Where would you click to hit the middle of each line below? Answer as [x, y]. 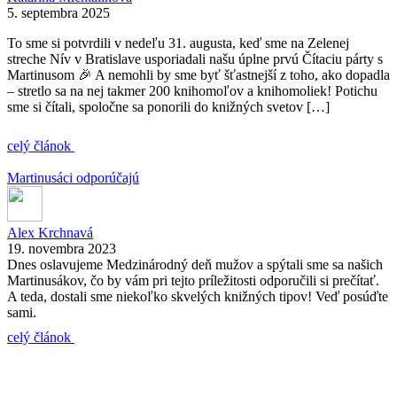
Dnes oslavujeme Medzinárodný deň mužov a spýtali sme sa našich [195, 264]
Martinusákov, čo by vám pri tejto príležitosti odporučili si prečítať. [193, 280]
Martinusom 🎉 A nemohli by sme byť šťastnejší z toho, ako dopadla [198, 74]
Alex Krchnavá [50, 232]
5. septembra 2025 [58, 12]
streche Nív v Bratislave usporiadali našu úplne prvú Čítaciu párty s [195, 58]
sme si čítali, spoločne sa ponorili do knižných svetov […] [168, 106]
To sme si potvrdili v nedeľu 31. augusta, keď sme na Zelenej [178, 43]
